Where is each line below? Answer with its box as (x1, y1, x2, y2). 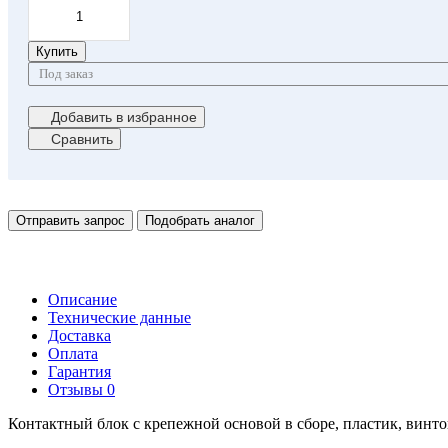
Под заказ (39, 65, 93, 81)
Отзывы (48, 380, 107, 398)
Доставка (48, 326, 111, 344)
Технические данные (48, 308, 191, 326)
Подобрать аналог (145, 212, 255, 228)
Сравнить (51, 130, 113, 147)
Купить (36, 43, 78, 59)
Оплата (48, 344, 98, 362)
